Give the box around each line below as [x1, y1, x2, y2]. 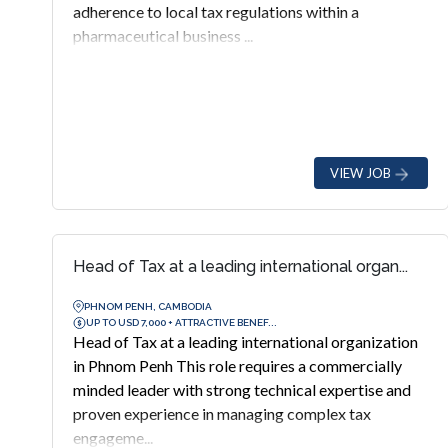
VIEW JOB [330, 164, 392, 181]
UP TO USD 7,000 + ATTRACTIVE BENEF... [86, 316, 277, 328]
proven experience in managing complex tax [73, 404, 371, 423]
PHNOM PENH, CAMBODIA [84, 300, 212, 312]
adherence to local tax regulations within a [73, 2, 359, 21]
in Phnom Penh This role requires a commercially [73, 356, 402, 375]
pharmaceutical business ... [73, 26, 253, 45]
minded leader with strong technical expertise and [73, 380, 411, 399]
